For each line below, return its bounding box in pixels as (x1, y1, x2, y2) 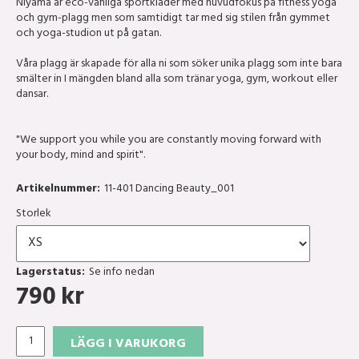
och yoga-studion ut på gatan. (16, 23, 161, 46)
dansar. (16, 84, 48, 107)
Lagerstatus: (16, 262, 85, 284)
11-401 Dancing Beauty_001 (104, 179, 234, 201)
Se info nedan (89, 262, 155, 284)
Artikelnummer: (16, 179, 100, 201)
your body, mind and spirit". (16, 145, 145, 167)
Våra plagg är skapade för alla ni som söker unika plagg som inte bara (16, 54, 342, 76)
